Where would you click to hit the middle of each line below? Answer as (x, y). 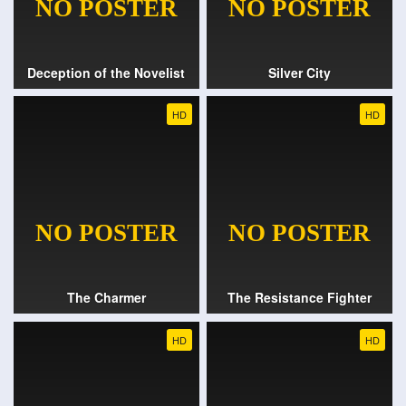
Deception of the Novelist (106, 72)
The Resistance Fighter (300, 298)
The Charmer (106, 298)
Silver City (300, 72)
